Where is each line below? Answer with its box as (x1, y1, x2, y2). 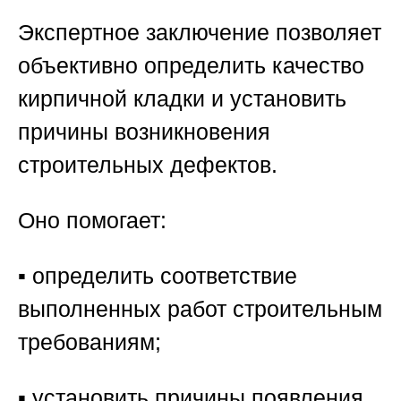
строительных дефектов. (18, 151, 277, 177)
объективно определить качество (18, 52, 364, 78)
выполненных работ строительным (18, 295, 382, 321)
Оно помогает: (18, 207, 166, 233)
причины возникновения (18, 118, 270, 144)
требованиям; (18, 328, 161, 354)
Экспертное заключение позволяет (18, 19, 381, 45)
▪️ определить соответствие (18, 262, 297, 288)
